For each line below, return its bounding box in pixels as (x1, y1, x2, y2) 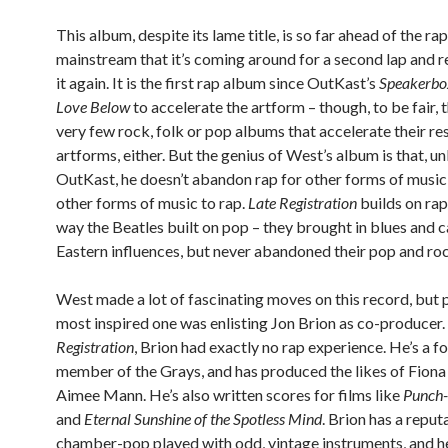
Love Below (56, 97, 130, 117)
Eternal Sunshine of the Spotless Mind (84, 409, 322, 429)
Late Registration (248, 193, 357, 213)
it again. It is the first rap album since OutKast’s (56, 73, 379, 93)
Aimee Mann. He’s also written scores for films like (56, 385, 403, 405)
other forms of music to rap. (56, 193, 248, 213)
